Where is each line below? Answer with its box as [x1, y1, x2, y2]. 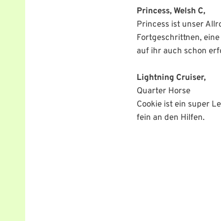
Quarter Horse [136, 86, 190, 97]
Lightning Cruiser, [136, 73, 206, 83]
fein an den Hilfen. [136, 112, 205, 123]
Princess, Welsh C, [136, 6, 205, 17]
